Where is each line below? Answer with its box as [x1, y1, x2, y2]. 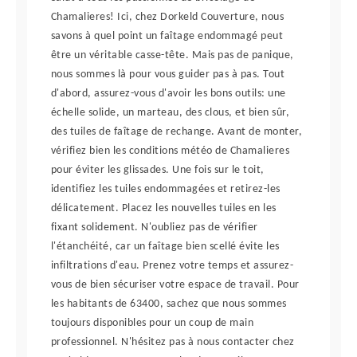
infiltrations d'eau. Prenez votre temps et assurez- [50, 260, 294, 272]
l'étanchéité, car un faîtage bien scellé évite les [50, 241, 280, 253]
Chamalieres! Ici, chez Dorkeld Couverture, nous [50, 11, 284, 23]
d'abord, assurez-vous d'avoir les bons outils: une [50, 88, 286, 100]
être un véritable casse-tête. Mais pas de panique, [50, 49, 294, 61]
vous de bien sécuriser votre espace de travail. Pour [50, 279, 300, 291]
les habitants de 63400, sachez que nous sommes [50, 298, 287, 310]
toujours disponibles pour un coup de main [50, 317, 254, 329]
